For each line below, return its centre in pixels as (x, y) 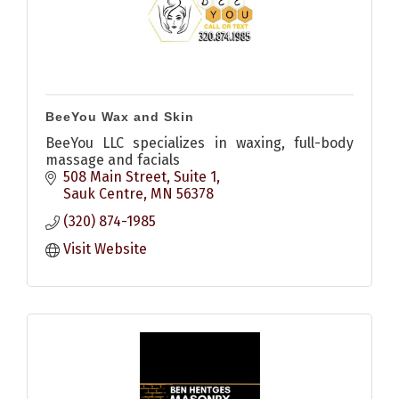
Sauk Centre (103, 194)
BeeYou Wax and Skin (120, 117)
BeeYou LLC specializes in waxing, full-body (199, 143)
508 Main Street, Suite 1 (140, 177)
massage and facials (113, 160)
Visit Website (105, 249)
